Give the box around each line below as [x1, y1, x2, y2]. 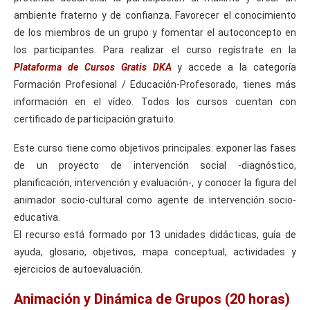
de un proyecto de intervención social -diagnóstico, [14, 159, 296, 171]
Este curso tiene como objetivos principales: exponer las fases [14, 142, 296, 154]
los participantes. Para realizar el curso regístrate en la [14, 44, 296, 55]
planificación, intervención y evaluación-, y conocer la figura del [14, 176, 296, 188]
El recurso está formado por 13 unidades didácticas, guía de [14, 228, 296, 240]
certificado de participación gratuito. [14, 113, 176, 125]
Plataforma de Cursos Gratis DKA [14, 61, 172, 73]
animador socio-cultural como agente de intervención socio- [14, 194, 296, 206]
